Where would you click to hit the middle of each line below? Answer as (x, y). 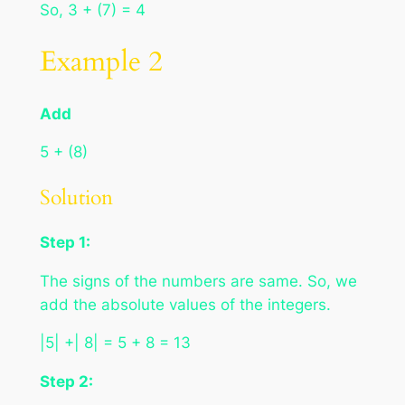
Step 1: (65, 242)
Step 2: (66, 382)
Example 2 (101, 61)
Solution (76, 197)
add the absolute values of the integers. (185, 304)
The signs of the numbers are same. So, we (198, 281)
